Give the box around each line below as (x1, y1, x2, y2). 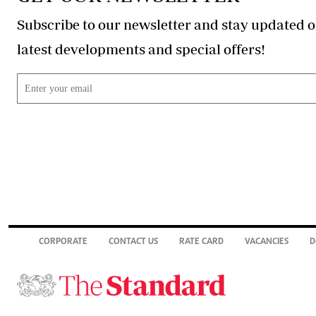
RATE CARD (179, 238, 224, 248)
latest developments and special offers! (224, 40, 265, 57)
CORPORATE (39, 238, 87, 248)
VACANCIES (245, 238, 288, 248)
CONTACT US (109, 238, 158, 248)
